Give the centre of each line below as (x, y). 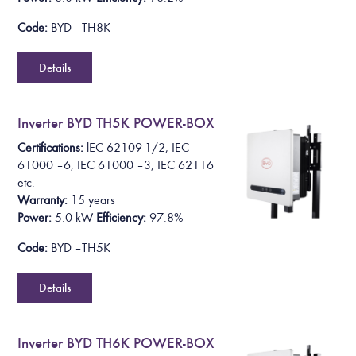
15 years (93, 200)
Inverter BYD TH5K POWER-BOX (116, 123)
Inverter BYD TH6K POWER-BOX (116, 342)
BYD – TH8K (81, 28)
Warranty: (44, 200)
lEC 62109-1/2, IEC (138, 147)
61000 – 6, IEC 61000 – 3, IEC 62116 (116, 165)
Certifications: (52, 147)
